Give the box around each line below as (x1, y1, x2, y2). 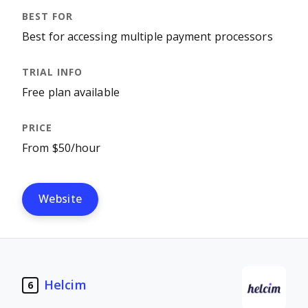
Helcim (44, 278, 87, 292)
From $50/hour (22, 142, 101, 154)
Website (38, 193, 82, 205)
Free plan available (22, 87, 120, 98)
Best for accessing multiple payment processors (22, 31, 273, 43)
